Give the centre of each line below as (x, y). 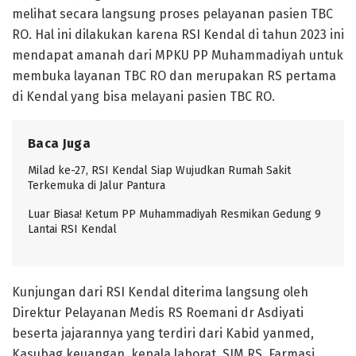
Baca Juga (59, 144)
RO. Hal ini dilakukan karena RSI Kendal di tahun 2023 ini (178, 35)
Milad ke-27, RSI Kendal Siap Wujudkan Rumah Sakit (159, 171)
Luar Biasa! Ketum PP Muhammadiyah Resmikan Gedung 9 (174, 215)
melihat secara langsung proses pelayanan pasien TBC (172, 14)
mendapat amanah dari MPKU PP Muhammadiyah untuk (178, 56)
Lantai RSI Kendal (72, 230)
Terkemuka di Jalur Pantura (97, 186)
